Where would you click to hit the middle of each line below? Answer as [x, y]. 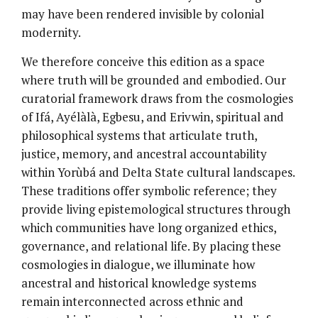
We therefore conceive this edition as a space [143, 62]
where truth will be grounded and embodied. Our [154, 80]
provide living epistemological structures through [156, 209]
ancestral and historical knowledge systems [139, 283]
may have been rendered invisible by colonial [143, 14]
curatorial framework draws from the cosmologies [157, 99]
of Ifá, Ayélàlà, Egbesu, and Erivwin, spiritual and [153, 117]
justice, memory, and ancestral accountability [144, 154]
